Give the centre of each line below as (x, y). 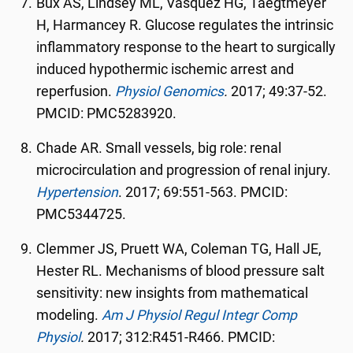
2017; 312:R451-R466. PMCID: (180, 337)
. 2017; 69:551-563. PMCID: (203, 192)
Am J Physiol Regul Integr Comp (200, 315)
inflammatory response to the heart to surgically (186, 47)
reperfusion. (76, 91)
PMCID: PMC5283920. (107, 113)
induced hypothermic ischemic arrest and (165, 69)
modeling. (69, 315)
